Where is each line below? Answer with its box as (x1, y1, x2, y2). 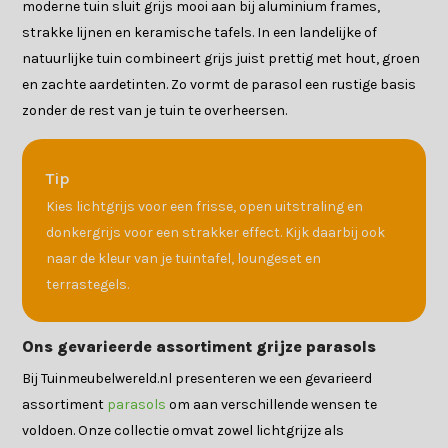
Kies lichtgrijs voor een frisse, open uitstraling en (46, 198, 364, 216)
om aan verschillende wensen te (166, 396, 378, 414)
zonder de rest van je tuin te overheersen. (22, 102, 288, 120)
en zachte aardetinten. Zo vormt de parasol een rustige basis (22, 76, 417, 94)
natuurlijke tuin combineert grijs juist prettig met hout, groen (22, 50, 421, 68)
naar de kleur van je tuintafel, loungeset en (46, 250, 322, 268)
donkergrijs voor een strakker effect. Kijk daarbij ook (46, 224, 386, 242)
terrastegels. (46, 276, 130, 294)
